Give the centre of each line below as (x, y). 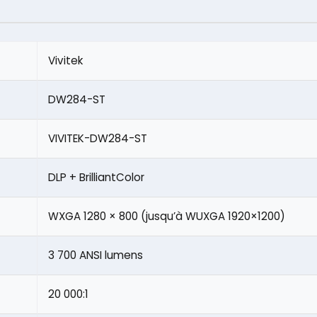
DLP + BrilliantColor (96, 177)
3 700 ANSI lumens (96, 255)
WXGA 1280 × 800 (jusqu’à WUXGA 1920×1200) (167, 216)
